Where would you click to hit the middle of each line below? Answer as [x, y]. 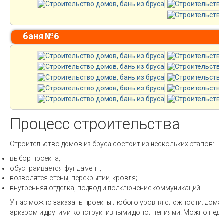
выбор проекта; [35, 158]
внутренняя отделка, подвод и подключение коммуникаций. [106, 188]
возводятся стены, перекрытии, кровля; [74, 178]
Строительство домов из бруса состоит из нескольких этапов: [112, 144]
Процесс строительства [95, 124]
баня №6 [41, 36]
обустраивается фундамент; [55, 168]
